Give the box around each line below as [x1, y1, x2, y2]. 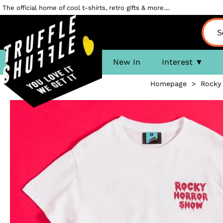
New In [112, 57, 140, 67]
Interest [161, 57, 193, 67]
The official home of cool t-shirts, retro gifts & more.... [2, 4, 170, 11]
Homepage [150, 80, 187, 88]
